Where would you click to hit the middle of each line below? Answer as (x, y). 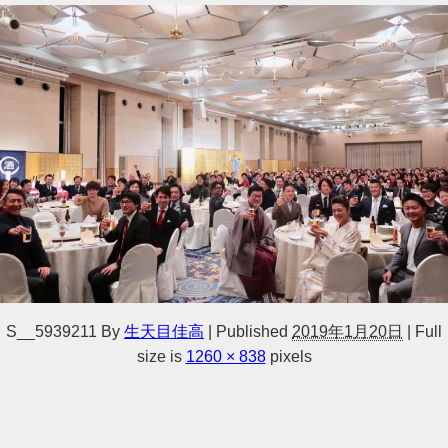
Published (252, 332)
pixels (288, 357)
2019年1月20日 (347, 332)
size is (161, 357)
